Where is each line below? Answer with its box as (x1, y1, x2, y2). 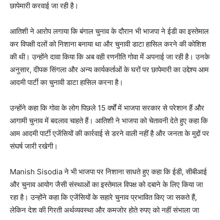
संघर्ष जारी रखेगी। (10, 141, 58, 151)
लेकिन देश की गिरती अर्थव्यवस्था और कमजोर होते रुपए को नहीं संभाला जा (10, 205, 199, 215)
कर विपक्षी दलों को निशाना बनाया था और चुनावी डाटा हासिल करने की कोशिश (10, 39, 206, 49)
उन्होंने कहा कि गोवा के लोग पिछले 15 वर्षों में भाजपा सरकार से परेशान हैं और (10, 103, 204, 113)
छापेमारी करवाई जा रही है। (10, 1, 79, 11)
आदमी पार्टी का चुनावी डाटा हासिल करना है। (10, 78, 123, 87)
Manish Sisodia (10, 167, 62, 177)
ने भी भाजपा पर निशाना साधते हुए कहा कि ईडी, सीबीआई (62, 167, 207, 177)
